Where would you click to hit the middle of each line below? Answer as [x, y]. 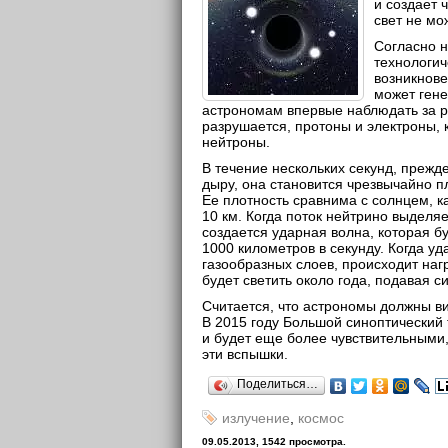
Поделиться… [277, 384]
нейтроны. [236, 142]
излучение [256, 418]
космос [321, 418]
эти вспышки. [245, 354]
